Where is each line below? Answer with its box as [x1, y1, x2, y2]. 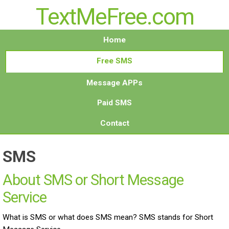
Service [3, 188, 47, 206]
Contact [100, 118, 129, 128]
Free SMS [97, 56, 132, 66]
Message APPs [86, 78, 143, 87]
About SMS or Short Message [3, 171, 184, 189]
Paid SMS [97, 98, 132, 108]
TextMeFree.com [35, 4, 194, 30]
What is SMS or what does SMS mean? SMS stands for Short [3, 212, 213, 222]
